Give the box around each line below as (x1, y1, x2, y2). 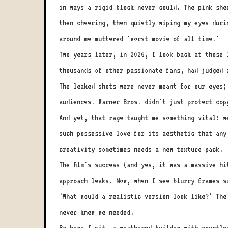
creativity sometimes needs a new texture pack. (59, 145, 223, 154)
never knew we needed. (59, 208, 134, 217)
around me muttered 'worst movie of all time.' (59, 34, 219, 43)
